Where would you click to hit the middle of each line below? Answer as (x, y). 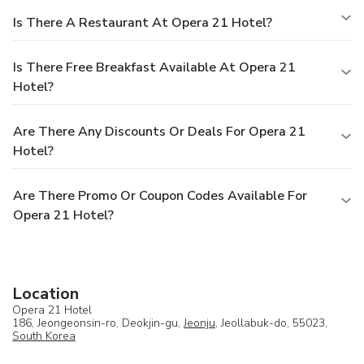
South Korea (44, 336)
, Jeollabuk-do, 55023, (271, 323)
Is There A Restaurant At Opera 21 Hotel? (143, 22)
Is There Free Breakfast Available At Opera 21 (154, 67)
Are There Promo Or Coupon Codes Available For (160, 195)
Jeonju (199, 323)
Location (45, 293)
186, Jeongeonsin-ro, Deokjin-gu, (98, 323)
